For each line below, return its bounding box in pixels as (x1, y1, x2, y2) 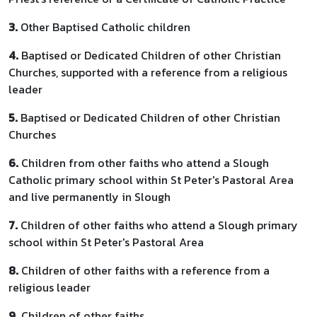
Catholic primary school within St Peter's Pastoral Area (8, 171, 294, 188)
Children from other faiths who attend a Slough (18, 154, 269, 171)
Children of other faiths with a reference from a (18, 262, 270, 279)
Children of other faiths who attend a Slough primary (21, 217, 298, 234)
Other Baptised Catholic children (18, 18, 190, 35)
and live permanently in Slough (8, 188, 171, 205)
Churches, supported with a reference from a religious (8, 64, 287, 81)
